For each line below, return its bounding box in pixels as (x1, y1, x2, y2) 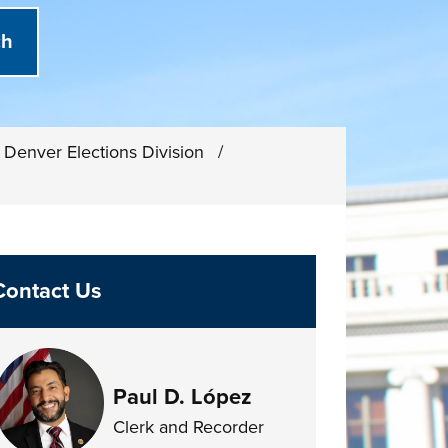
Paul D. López (112, 384, 252, 410)
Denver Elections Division (4, 141, 210, 163)
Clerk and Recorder (112, 416, 264, 438)
